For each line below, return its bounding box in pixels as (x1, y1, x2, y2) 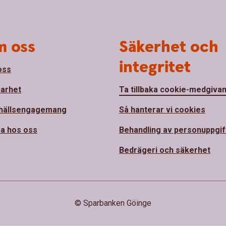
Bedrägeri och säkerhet (119, 145, 210, 155)
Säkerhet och (119, 36, 218, 59)
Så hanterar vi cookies (119, 105, 205, 115)
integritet (119, 56, 191, 79)
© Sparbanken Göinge (74, 198, 151, 208)
